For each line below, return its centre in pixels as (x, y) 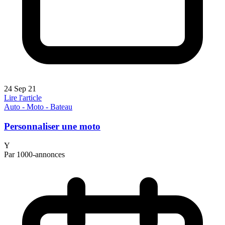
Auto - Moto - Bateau (38, 106)
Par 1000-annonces (34, 155)
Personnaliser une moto (52, 126)
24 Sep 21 (20, 88)
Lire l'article (23, 97)
